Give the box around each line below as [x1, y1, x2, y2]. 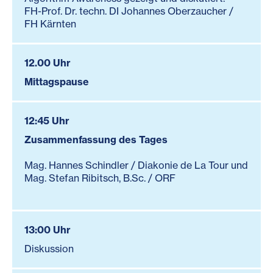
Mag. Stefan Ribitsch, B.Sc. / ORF [24, 171, 175, 184]
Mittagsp [24, 75, 66, 88]
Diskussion [24, 242, 74, 255]
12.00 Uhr [24, 56, 71, 69]
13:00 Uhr [24, 223, 71, 236]
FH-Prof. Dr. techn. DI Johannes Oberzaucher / [24, 4, 233, 17]
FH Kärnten [24, 17, 76, 30]
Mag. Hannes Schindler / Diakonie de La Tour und [24, 158, 248, 171]
